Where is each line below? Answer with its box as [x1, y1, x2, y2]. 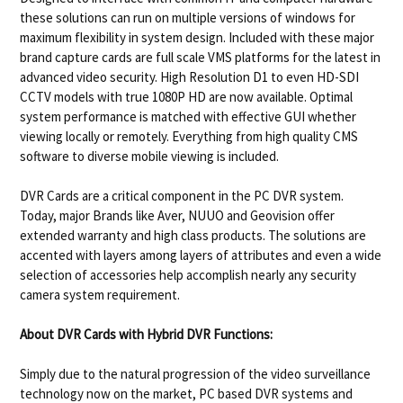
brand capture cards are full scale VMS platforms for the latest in [20, 48, 381, 66]
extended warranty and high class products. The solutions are [20, 226, 367, 244]
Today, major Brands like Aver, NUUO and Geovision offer [20, 206, 336, 224]
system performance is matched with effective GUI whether [20, 107, 357, 125]
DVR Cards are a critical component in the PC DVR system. [20, 186, 345, 204]
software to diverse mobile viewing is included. [20, 147, 280, 165]
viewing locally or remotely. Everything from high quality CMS [20, 127, 359, 145]
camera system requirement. [20, 285, 181, 303]
